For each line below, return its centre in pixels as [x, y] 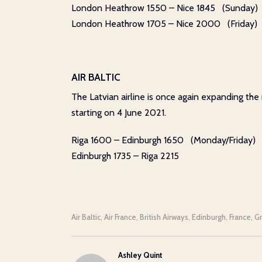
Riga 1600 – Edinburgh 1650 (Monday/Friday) [163, 140]
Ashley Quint [140, 255]
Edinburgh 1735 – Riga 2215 [125, 156]
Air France [120, 217]
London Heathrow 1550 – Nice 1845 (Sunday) [165, 8]
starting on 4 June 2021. [119, 113]
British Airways [164, 217]
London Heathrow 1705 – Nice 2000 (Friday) [164, 24]
